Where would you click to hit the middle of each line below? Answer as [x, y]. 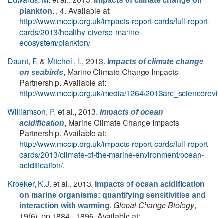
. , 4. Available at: [82, 10]
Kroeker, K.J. [29, 184]
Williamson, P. [32, 112]
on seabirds [41, 72]
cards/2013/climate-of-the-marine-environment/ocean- [112, 154]
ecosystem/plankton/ [55, 43]
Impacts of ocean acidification [150, 184]
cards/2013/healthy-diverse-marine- [81, 32]
